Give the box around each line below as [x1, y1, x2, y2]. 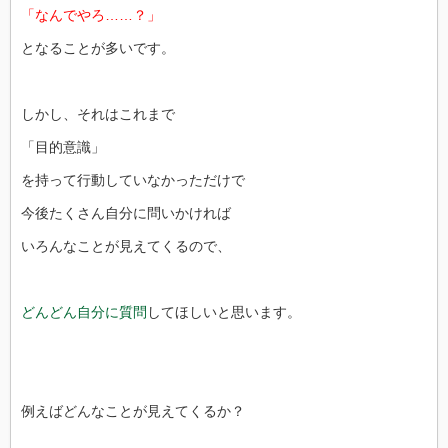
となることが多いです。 [21, 39, 175, 56]
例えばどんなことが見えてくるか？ [21, 402, 245, 419]
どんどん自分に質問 [21, 303, 147, 320]
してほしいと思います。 [147, 303, 301, 320]
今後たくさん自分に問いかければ [21, 204, 231, 221]
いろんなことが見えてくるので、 [21, 237, 231, 254]
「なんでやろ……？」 [21, 6, 161, 23]
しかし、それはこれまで [21, 105, 175, 122]
